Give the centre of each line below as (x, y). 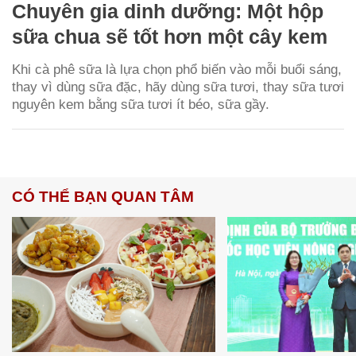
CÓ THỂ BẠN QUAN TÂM (103, 196)
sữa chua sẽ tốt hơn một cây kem (170, 36)
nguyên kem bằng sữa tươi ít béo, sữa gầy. (141, 104)
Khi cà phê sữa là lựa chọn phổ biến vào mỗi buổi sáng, (177, 69)
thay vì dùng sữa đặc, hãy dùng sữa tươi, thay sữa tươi (178, 87)
